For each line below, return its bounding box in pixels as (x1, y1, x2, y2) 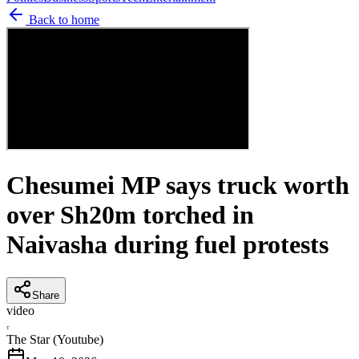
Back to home (26, 12, 99, 26)
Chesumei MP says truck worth (6, 171, 349, 200)
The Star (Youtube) (6, 332, 103, 346)
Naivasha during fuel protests (6, 230, 329, 260)
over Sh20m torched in (6, 200, 254, 230)
